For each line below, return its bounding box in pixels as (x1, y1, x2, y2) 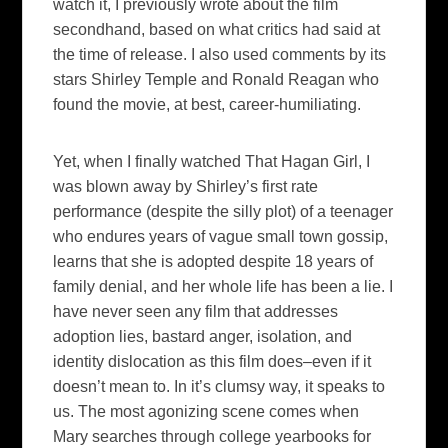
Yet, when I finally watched (53, 152, 246, 170)
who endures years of (53, 227, 210, 245)
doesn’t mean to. (53, 377, 175, 395)
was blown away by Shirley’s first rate (53, 177, 319, 195)
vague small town (209, 227, 334, 245)
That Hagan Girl (245, 152, 359, 170)
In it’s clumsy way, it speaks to (174, 377, 386, 395)
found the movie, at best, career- (53, 95, 280, 113)
